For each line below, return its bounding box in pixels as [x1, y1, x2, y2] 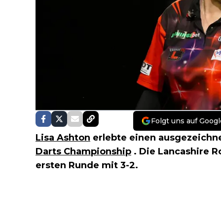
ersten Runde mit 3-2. [36, 159, 138, 171]
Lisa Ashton [36, 132, 90, 143]
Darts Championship [36, 146, 131, 157]
